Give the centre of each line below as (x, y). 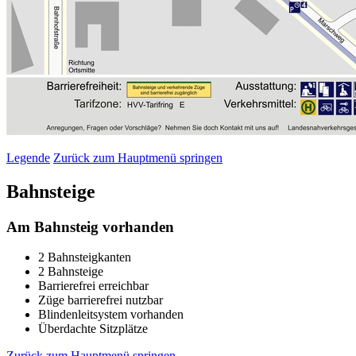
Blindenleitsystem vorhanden (111, 315)
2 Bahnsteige (71, 272)
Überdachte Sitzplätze (93, 329)
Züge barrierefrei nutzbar (101, 300)
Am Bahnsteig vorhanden (90, 226)
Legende (28, 157)
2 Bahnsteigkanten (85, 257)
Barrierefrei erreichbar (93, 286)
